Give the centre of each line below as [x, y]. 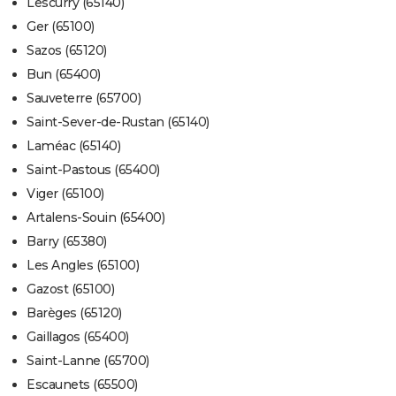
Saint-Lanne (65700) [88, 361]
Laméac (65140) [73, 146]
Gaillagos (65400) [78, 337]
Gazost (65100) [70, 289]
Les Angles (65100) [83, 266]
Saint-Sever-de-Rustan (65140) [118, 122]
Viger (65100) [65, 194]
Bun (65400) [64, 75]
